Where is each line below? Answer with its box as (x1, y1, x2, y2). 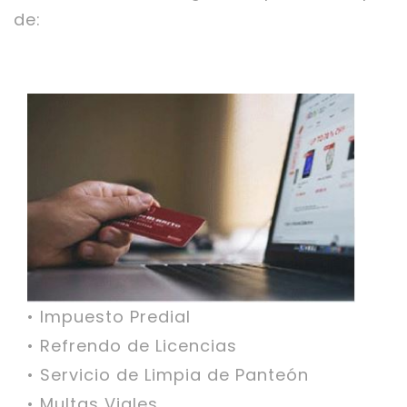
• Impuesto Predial (27, 305, 191, 328)
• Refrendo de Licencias (27, 334, 237, 357)
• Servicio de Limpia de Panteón (27, 363, 309, 386)
